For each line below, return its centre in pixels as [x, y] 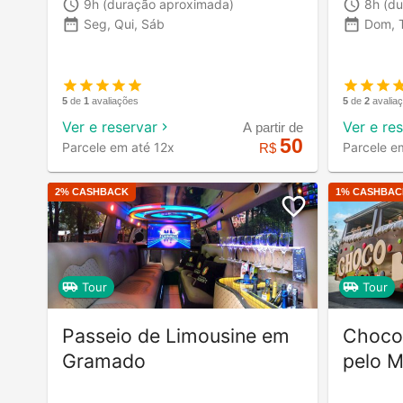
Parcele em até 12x [118, 147]
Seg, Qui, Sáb [124, 24]
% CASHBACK [94, 191]
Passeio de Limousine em [176, 335]
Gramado [104, 360]
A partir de [273, 127]
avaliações [115, 100]
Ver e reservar [110, 126]
